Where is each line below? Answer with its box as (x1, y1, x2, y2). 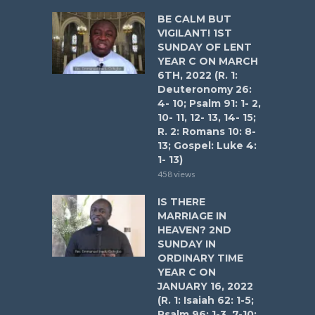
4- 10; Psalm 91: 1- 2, (157, 96, 261, 110)
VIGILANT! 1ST (157, 26, 232, 39)
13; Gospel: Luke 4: (157, 139, 257, 152)
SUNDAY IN (157, 237, 216, 250)
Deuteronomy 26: (157, 82, 252, 96)
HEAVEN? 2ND (157, 223, 231, 236)
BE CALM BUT (157, 12, 231, 25)
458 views (157, 168, 195, 179)
